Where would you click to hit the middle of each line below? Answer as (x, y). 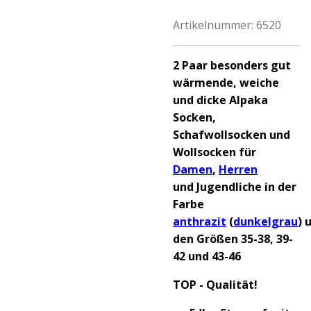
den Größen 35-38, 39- (233, 239)
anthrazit (200, 221)
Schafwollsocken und (232, 135)
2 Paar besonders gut (232, 65)
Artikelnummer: (213, 25)
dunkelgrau (266, 221)
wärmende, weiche (226, 83)
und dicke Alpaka (220, 100)
